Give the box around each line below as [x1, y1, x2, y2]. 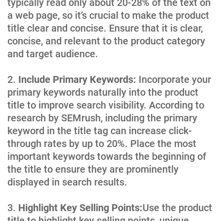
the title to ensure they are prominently [7, 163, 179, 175]
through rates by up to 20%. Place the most [7, 137, 196, 149]
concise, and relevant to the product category [7, 35, 205, 47]
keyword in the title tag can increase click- [7, 124, 192, 137]
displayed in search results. [7, 176, 127, 188]
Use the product [143, 201, 212, 214]
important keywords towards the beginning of [7, 150, 206, 162]
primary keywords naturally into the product [7, 86, 198, 98]
